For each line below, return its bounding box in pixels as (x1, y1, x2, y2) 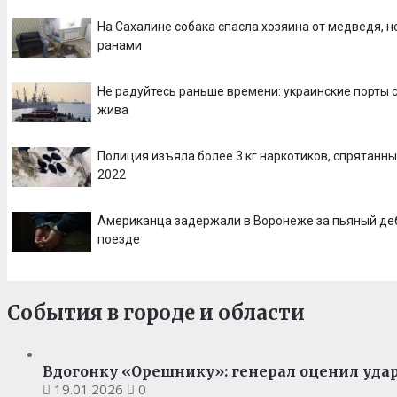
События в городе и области (7, 300, 305, 325)
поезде (97, 231, 140, 246)
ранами (97, 37, 142, 52)
